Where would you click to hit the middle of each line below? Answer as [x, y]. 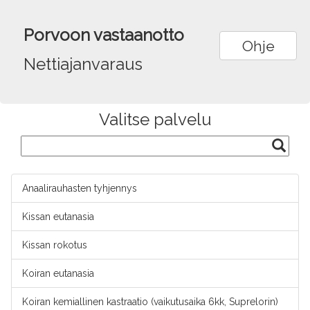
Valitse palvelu [155, 119]
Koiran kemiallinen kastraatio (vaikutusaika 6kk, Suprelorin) [150, 302]
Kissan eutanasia [58, 217]
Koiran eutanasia [58, 273]
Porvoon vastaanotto [103, 35]
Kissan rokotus [55, 245]
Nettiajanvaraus [83, 64]
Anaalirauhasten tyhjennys [80, 188]
